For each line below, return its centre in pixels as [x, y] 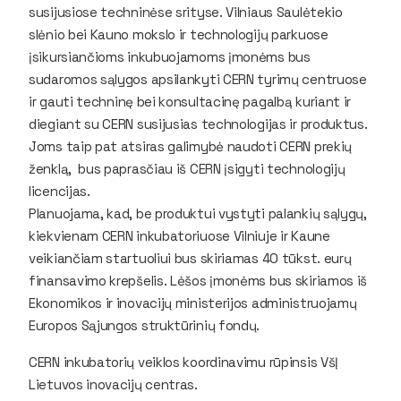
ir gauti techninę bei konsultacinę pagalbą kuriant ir [190, 101]
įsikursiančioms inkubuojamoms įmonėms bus [170, 56]
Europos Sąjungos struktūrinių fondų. [146, 325]
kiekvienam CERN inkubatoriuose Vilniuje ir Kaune [179, 235]
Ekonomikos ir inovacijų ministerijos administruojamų [193, 303]
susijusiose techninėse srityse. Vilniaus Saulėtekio [186, 12]
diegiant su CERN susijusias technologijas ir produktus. [198, 124]
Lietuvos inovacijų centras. [113, 384]
